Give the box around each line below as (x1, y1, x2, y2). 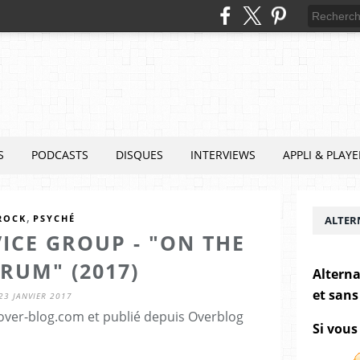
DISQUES (116, 147, 163, 162)
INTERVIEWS (190, 147, 256, 162)
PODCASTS (31, 147, 88, 162)
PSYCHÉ (32, 212, 76, 224)
